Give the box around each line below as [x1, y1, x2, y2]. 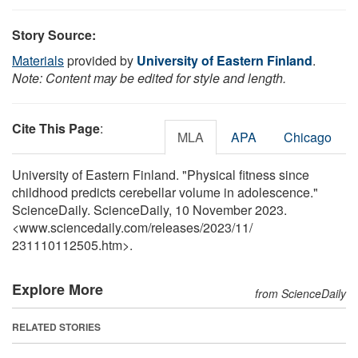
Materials [12, 50, 64, 70]
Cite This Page [12, 118, 100, 137]
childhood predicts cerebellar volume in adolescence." [12, 182, 318, 201]
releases [151, 217, 200, 237]
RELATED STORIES [12, 319, 101, 334]
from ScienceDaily [255, 284, 346, 301]
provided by [64, 50, 137, 70]
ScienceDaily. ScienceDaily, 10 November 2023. [12, 200, 287, 219]
